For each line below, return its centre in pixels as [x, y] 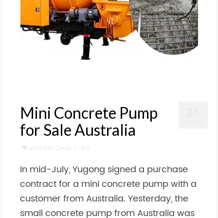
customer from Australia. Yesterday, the [104, 199]
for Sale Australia [78, 130]
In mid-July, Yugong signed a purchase [104, 170]
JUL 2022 [193, 122]
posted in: [42, 148]
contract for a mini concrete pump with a [108, 184]
